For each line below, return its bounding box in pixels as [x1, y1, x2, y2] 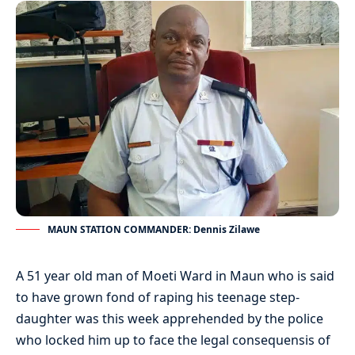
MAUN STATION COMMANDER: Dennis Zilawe [48, 222, 260, 236]
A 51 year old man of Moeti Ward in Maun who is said [16, 266, 334, 284]
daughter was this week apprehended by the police [16, 309, 323, 327]
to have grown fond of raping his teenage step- [16, 288, 300, 306]
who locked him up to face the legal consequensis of [16, 330, 330, 349]
